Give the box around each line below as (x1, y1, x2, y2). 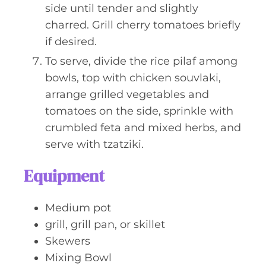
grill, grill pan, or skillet (45, 218, 165, 231)
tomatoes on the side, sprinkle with (45, 104, 233, 118)
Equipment (24, 164, 104, 187)
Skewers (45, 235, 90, 248)
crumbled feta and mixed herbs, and (45, 121, 241, 134)
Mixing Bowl (45, 251, 112, 264)
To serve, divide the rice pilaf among (45, 55, 237, 68)
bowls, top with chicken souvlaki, (45, 71, 221, 84)
